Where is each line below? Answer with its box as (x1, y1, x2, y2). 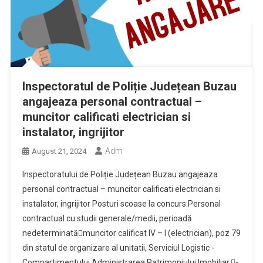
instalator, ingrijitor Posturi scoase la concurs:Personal (22, 198, 221, 208)
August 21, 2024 (31, 146, 86, 156)
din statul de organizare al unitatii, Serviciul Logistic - (22, 242, 214, 252)
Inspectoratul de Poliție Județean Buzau (22, 79, 237, 93)
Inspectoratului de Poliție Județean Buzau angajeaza (22, 169, 218, 179)
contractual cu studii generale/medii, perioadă (22, 213, 192, 223)
